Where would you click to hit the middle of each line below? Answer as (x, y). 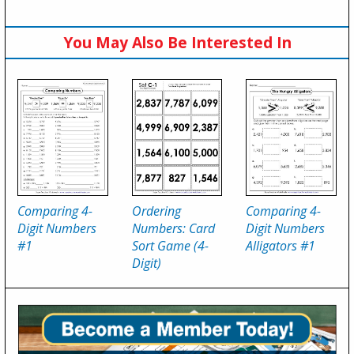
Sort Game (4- (170, 246)
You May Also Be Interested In (177, 43)
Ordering (156, 211)
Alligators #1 (281, 246)
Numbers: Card (173, 229)
